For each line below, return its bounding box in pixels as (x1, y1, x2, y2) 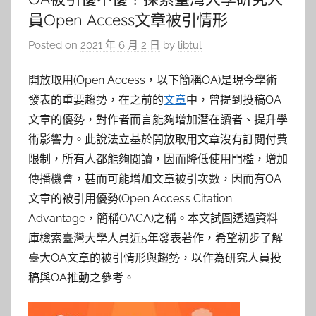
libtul (178, 38, 202, 51)
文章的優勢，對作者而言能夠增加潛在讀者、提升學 (28, 113, 288, 127)
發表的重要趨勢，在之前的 (28, 93, 164, 107)
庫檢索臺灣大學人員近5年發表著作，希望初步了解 (28, 231, 283, 245)
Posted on (28, 38, 80, 51)
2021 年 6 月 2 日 (80, 38, 160, 51)
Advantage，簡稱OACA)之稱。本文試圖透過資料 (28, 212, 278, 226)
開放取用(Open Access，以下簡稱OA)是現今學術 (28, 73, 277, 87)
